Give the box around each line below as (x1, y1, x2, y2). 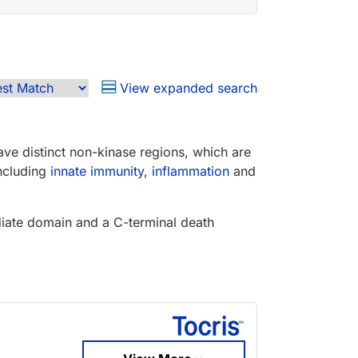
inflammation (152, 163, 229, 180)
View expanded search (116, 80, 257, 97)
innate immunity (50, 163, 144, 180)
